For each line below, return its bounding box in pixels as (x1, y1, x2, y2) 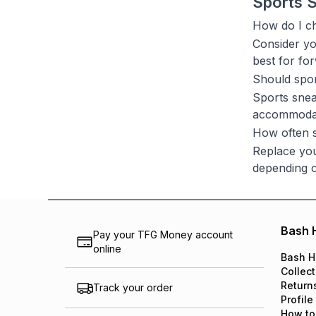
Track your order (93, 281, 173, 293)
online (93, 243, 121, 255)
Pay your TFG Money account (93, 229, 233, 241)
